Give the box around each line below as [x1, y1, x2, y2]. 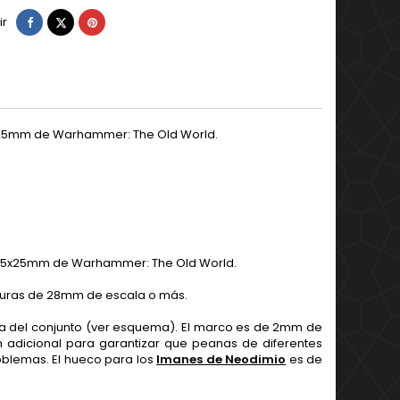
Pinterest [96, 12, 147, 29]
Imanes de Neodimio [156, 351, 287, 368]
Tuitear [65, 12, 106, 29]
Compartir [31, 12, 92, 29]
